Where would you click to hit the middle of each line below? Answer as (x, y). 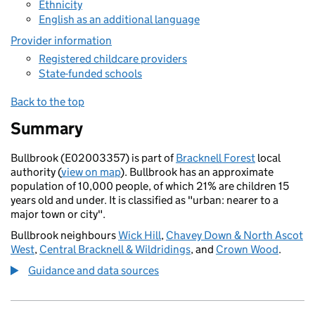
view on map (91, 172)
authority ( (36, 172)
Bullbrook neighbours (64, 235)
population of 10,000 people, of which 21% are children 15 (150, 186)
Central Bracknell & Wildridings (115, 249)
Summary (47, 128)
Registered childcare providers (113, 58)
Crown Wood (247, 249)
